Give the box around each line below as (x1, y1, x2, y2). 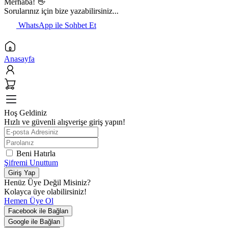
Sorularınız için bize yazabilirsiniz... (4, 7, 119, 16)
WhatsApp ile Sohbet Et (18, 21, 96, 30)
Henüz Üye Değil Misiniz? (4, 178, 91, 187)
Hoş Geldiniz (4, 108, 47, 118)
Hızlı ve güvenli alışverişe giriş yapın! (4, 118, 125, 127)
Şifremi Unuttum (4, 158, 58, 167)
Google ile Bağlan (8, 218, 60, 226)
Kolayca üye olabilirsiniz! (4, 187, 87, 196)
